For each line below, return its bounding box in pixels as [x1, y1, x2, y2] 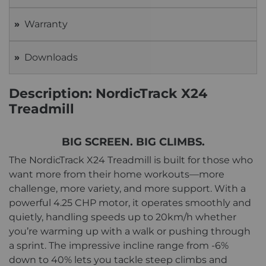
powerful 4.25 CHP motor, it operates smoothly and [9, 197, 251, 209]
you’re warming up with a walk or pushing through [9, 226, 251, 237]
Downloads [24, 52, 78, 64]
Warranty [24, 18, 68, 30]
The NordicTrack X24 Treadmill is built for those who [9, 154, 253, 166]
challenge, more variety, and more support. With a [9, 183, 246, 195]
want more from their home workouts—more [9, 169, 224, 180]
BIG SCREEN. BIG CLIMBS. [61, 135, 205, 149]
